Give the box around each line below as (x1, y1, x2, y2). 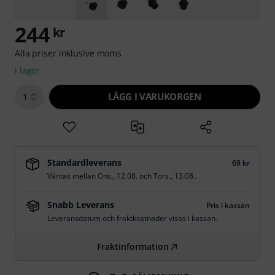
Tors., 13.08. (153, 171, 195, 181)
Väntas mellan (47, 171, 98, 181)
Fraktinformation (96, 241, 169, 252)
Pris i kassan (206, 200, 250, 211)
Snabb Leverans (47, 199, 114, 211)
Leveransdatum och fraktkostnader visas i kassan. (47, 213, 217, 223)
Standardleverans (47, 157, 122, 168)
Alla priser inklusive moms (15, 47, 122, 59)
